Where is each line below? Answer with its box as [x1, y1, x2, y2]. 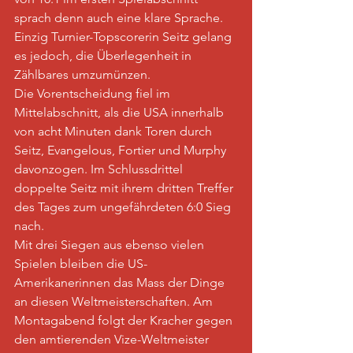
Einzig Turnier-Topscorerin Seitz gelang [14, 29, 235, 44]
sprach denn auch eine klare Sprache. [14, 10, 226, 25]
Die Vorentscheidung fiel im [14, 86, 173, 101]
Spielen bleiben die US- [14, 256, 147, 271]
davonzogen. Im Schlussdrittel [14, 162, 186, 176]
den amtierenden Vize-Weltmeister [14, 332, 212, 347]
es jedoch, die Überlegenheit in [14, 48, 195, 63]
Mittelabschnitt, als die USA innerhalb [14, 105, 227, 120]
